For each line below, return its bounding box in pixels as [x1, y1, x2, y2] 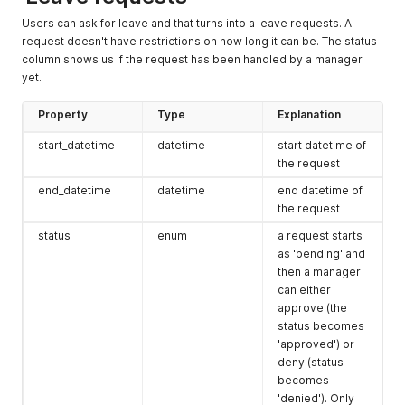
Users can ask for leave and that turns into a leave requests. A [22, 16, 352, 30]
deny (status [278, 355, 344, 369]
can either [278, 283, 331, 297]
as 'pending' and [278, 247, 365, 260]
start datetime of [278, 138, 366, 152]
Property [38, 108, 88, 121]
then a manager [278, 265, 361, 278]
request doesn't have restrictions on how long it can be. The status [22, 34, 377, 48]
